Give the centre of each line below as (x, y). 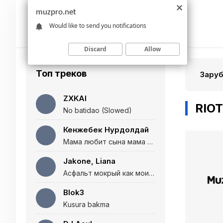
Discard (95, 49)
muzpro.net (56, 12)
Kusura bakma (86, 204)
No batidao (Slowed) (98, 110)
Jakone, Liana (89, 161)
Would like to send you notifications (98, 25)
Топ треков (61, 73)
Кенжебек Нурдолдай (106, 130)
